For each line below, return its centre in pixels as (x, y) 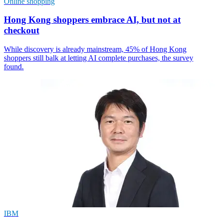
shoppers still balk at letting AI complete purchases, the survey (99, 58)
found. (14, 67)
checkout (22, 31)
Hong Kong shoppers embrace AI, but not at (92, 20)
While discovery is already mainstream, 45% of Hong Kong (95, 49)
